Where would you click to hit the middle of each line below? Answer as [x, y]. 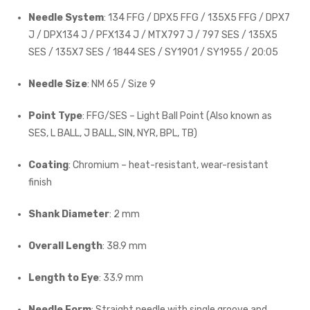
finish [40, 183]
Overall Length [66, 246]
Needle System [66, 18]
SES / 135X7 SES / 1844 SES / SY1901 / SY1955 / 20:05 [154, 53]
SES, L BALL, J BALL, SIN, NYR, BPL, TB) [113, 134]
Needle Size [58, 84]
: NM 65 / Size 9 [122, 84]
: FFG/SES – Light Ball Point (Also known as [177, 116]
